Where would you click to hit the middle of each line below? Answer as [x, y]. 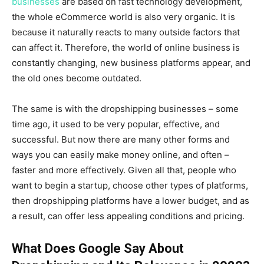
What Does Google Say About [98, 248]
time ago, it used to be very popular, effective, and [116, 124]
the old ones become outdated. [78, 78]
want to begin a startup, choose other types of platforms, [130, 185]
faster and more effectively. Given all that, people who [124, 170]
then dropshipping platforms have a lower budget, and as [131, 200]
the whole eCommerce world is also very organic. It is [123, 16]
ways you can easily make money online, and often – [121, 154]
